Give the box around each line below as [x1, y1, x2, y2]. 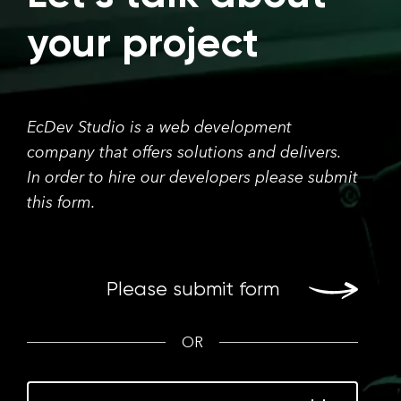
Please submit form [106, 280, 279, 300]
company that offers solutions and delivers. [27, 142, 341, 162]
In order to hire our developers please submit [27, 167, 358, 187]
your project [27, 24, 259, 65]
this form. [27, 192, 96, 212]
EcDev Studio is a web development [27, 117, 292, 137]
